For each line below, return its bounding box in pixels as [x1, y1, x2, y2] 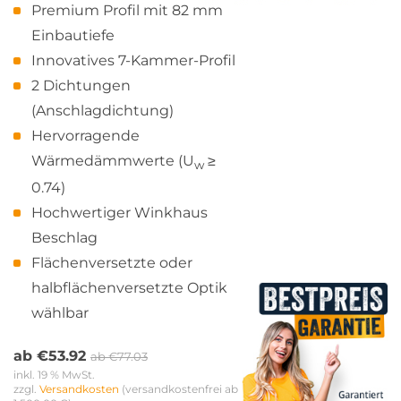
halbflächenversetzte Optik [31, 279, 227, 297]
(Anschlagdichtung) [31, 102, 174, 119]
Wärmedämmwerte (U [31, 152, 194, 169]
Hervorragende [31, 127, 140, 144]
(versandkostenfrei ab [119, 382, 241, 397]
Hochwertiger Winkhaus [31, 204, 208, 222]
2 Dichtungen [31, 77, 131, 94]
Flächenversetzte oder [31, 254, 192, 272]
